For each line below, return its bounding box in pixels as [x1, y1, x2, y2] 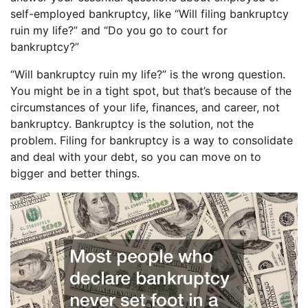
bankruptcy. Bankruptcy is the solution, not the [10, 116, 254, 131]
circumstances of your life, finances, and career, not [10, 100, 280, 114]
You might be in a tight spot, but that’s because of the [10, 83, 291, 98]
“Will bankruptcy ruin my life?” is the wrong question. [10, 67, 285, 81]
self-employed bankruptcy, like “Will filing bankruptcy [10, 6, 289, 21]
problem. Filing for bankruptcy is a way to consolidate [10, 133, 293, 147]
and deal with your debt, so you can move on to [10, 149, 261, 164]
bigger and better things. [10, 166, 140, 180]
